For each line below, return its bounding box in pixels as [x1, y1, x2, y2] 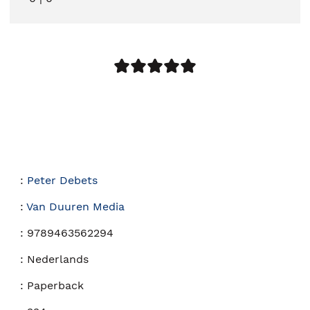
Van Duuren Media [26, 200, 125, 214]
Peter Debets [27, 174, 98, 188]
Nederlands [27, 253, 89, 266]
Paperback [27, 279, 84, 293]
